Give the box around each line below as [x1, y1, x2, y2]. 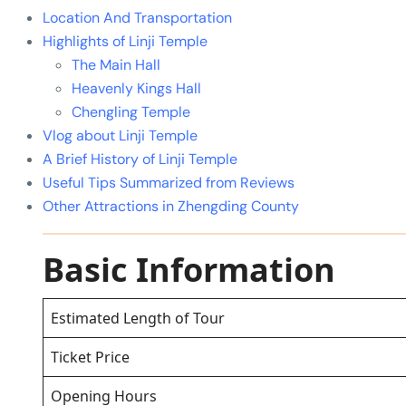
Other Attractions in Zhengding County [43, 197, 299, 217]
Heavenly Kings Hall [72, 79, 201, 99]
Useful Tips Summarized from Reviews [43, 173, 295, 193]
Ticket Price [51, 347, 130, 368]
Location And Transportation [43, 8, 232, 28]
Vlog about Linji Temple [43, 126, 198, 146]
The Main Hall [72, 55, 160, 75]
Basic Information [43, 247, 335, 293]
